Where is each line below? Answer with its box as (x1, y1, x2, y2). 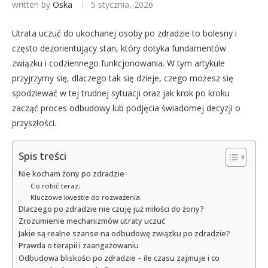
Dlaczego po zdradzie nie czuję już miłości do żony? (19, 204, 204, 215)
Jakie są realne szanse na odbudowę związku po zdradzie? (19, 229, 230, 239)
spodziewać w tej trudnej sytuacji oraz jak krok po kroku (12, 87, 230, 99)
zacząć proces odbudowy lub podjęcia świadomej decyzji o (12, 102, 240, 114)
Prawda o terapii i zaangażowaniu (19, 240, 139, 251)
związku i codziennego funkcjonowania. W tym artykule (12, 57, 225, 69)
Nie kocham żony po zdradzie (19, 169, 124, 179)
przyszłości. (12, 117, 56, 129)
